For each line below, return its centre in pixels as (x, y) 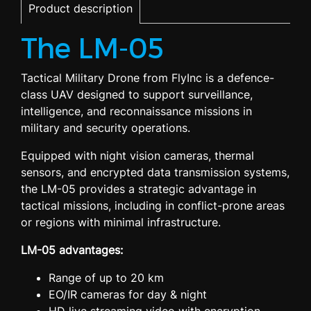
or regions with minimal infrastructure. (121, 222)
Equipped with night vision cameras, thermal (137, 155)
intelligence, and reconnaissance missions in (136, 111)
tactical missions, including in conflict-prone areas (153, 205)
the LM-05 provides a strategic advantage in (138, 189)
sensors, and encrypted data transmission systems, (155, 172)
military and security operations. (106, 128)
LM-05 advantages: (72, 250)
